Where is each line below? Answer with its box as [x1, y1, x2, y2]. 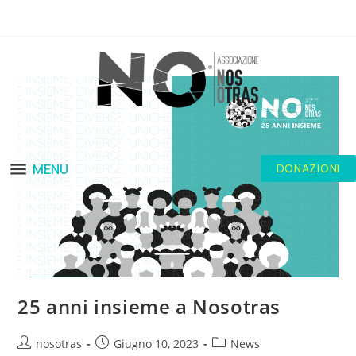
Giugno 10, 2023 [114, 336, 199, 352]
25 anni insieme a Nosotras [17, 293, 281, 320]
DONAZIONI [276, 161, 340, 176]
